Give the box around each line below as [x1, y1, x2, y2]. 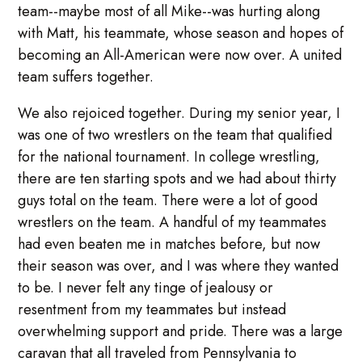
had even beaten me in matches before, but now [18, 233, 321, 255]
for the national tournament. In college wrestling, [18, 145, 321, 167]
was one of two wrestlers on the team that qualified [18, 124, 333, 145]
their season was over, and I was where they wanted [18, 255, 339, 276]
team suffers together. [18, 65, 154, 87]
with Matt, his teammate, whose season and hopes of [18, 22, 344, 44]
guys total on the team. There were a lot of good [18, 189, 318, 211]
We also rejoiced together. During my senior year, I [18, 102, 341, 124]
